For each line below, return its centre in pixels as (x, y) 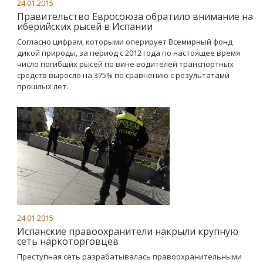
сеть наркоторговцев (68, 241)
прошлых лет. (43, 86)
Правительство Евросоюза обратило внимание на (135, 16)
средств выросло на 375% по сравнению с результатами (123, 75)
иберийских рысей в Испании (85, 26)
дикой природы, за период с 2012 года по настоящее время (129, 53)
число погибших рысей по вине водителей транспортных (125, 64)
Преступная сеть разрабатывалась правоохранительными (129, 257)
